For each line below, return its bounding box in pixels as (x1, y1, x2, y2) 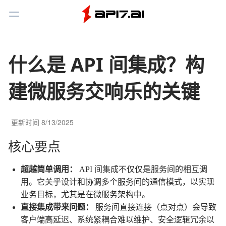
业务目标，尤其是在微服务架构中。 (21, 190, 150, 199)
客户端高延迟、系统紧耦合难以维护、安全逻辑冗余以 (21, 215, 214, 224)
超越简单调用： (21, 165, 77, 174)
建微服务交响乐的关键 (8, 78, 200, 104)
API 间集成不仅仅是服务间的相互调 (77, 165, 207, 174)
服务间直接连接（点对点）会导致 (93, 203, 216, 211)
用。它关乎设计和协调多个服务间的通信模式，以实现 (21, 178, 214, 186)
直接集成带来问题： (21, 203, 93, 211)
